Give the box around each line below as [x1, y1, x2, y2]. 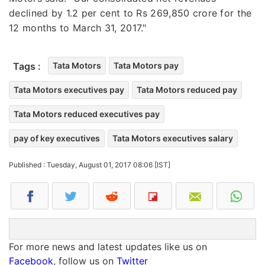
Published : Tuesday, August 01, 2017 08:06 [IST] [9, 160, 170, 169]
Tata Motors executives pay [14, 84, 124, 95]
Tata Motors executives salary [112, 132, 233, 143]
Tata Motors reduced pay [137, 84, 237, 95]
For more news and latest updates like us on [9, 240, 207, 253]
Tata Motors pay [114, 60, 179, 70]
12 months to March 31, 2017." [9, 21, 147, 34]
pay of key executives [14, 132, 100, 143]
